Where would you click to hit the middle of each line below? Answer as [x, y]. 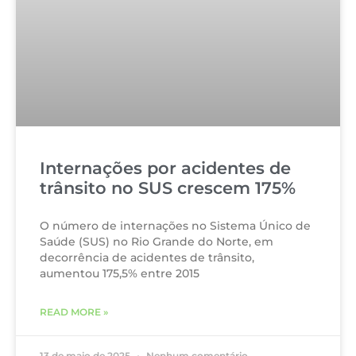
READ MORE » [74, 312]
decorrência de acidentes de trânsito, [147, 258]
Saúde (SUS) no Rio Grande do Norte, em [157, 242]
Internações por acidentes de [165, 168]
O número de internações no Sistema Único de [175, 226]
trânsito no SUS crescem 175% [168, 188]
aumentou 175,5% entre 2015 [120, 274]
